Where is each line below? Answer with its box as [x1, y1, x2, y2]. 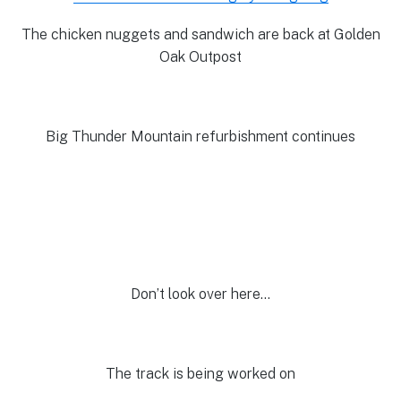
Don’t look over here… [131, 286, 270, 303]
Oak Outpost [159, 48, 242, 66]
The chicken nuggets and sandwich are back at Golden [21, 26, 380, 44]
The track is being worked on [106, 364, 295, 382]
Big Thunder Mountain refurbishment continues [46, 127, 355, 145]
